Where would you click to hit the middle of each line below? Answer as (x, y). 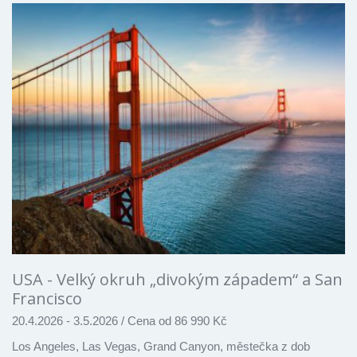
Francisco (47, 299)
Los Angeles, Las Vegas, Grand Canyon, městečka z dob (161, 347)
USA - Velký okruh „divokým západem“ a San (177, 280)
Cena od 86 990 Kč (176, 321)
